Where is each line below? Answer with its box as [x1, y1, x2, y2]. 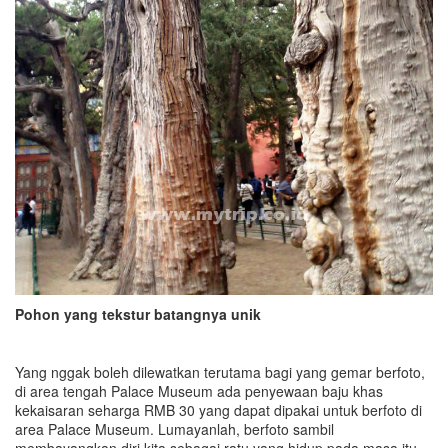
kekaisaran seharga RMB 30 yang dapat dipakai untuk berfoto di [15, 399, 422, 420]
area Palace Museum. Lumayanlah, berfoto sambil [15, 418, 334, 439]
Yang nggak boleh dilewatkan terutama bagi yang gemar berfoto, [15, 361, 425, 382]
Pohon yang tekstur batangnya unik [15, 303, 261, 324]
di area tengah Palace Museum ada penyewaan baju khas [15, 380, 383, 401]
